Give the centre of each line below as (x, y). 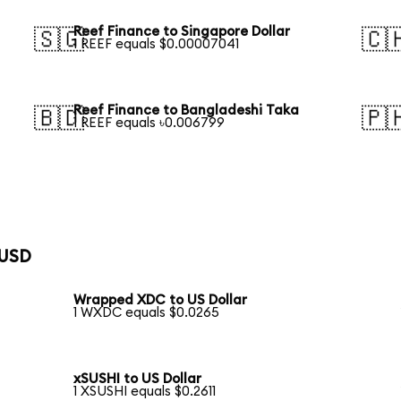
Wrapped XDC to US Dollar (161, 301)
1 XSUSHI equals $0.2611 (145, 392)
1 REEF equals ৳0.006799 (149, 124)
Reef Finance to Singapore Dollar (182, 32)
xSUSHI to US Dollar (138, 380)
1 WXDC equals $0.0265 (147, 313)
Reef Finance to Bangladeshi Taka (187, 111)
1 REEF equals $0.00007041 (157, 45)
